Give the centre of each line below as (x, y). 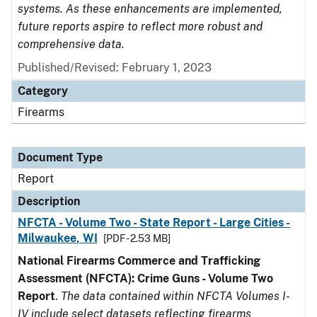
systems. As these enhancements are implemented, (150, 9)
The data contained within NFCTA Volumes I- (175, 296)
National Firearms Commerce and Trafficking (139, 261)
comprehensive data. (71, 44)
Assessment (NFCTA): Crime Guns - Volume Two (145, 278)
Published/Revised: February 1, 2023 (115, 68)
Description (49, 201)
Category (43, 91)
